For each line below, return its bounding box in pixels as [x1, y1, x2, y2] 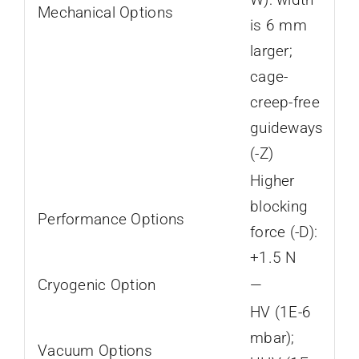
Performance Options [37, 210, 185, 228]
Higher [249, 171, 295, 190]
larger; [249, 42, 292, 60]
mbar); [249, 329, 295, 347]
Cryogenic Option [37, 276, 156, 294]
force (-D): [249, 223, 318, 241]
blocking [249, 197, 309, 216]
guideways [249, 119, 324, 137]
